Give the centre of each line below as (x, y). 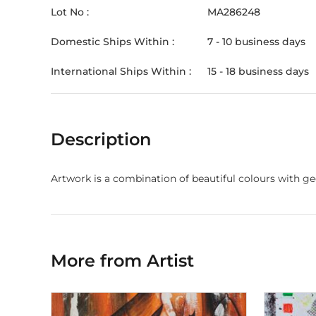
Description (101, 139)
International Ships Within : (121, 71)
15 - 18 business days (258, 71)
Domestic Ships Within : (113, 42)
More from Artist (122, 261)
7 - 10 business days (256, 42)
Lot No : (70, 12)
